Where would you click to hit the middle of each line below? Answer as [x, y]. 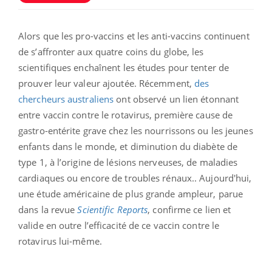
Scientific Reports [113, 209]
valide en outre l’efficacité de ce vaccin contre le [119, 225]
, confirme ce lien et [189, 209]
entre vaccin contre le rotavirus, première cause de [126, 114]
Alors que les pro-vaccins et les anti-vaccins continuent [134, 36]
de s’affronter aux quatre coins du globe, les [111, 51]
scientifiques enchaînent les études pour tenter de [124, 67]
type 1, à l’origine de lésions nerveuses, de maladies [128, 162]
